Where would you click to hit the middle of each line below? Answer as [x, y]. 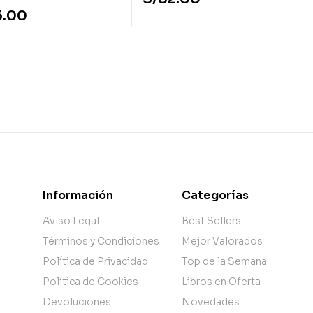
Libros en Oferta [221, 282]
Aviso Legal [71, 221]
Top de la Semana [224, 262]
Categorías [215, 196]
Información [78, 196]
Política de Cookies [90, 282]
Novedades [210, 302]
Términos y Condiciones [101, 241]
